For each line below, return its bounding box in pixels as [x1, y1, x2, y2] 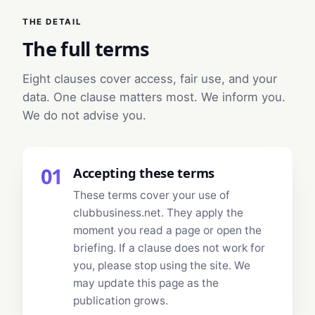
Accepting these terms [72, 163, 215, 181]
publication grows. [72, 294, 168, 308]
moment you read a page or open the [72, 224, 262, 238]
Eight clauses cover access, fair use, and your [22, 72, 277, 86]
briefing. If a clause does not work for [72, 241, 265, 255]
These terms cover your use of [72, 188, 230, 202]
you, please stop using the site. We [72, 259, 250, 273]
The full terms [22, 35, 150, 62]
